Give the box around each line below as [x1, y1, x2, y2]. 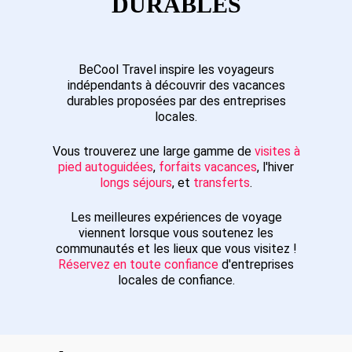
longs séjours [100, 175, 172, 191]
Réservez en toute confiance [58, 257, 218, 273]
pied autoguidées [58, 159, 153, 175]
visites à [254, 144, 300, 159]
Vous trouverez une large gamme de [52, 144, 255, 159]
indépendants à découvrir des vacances [67, 78, 285, 93]
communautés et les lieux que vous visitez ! [55, 241, 297, 257]
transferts [193, 175, 250, 191]
